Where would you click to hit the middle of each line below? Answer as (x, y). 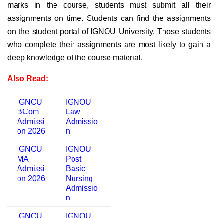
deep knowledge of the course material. (75, 58)
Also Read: (28, 79)
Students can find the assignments (149, 18)
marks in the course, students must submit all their (109, 5)
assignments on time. (47, 18)
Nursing (79, 179)
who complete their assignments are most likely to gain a (109, 45)
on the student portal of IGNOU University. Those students (109, 32)
